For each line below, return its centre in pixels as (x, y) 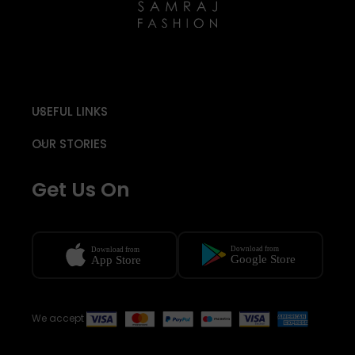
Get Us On (81, 190)
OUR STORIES (69, 144)
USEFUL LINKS (70, 112)
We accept (59, 319)
